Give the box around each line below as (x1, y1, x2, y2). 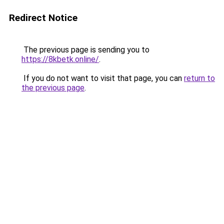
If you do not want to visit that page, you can (21, 73, 184, 83)
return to (184, 73, 215, 83)
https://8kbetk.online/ (21, 54, 99, 64)
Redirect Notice (9, 12, 77, 23)
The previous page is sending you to (21, 45, 149, 54)
